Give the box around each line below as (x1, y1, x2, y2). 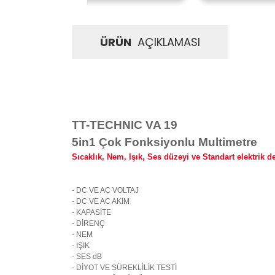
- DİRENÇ (72, 219, 105, 228)
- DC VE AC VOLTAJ (72, 186, 139, 195)
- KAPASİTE (72, 208, 111, 217)
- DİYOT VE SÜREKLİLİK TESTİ (72, 263, 177, 272)
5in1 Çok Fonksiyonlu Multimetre (72, 136, 257, 149)
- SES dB (72, 252, 102, 261)
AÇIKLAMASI (134, 34, 200, 50)
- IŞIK (72, 241, 90, 250)
